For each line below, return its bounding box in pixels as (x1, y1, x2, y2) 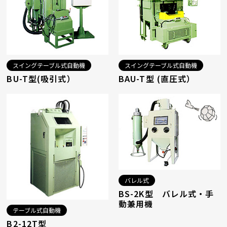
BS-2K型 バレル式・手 (118, 187, 214, 200)
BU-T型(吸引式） (7, 72, 75, 85)
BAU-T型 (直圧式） (118, 72, 196, 85)
